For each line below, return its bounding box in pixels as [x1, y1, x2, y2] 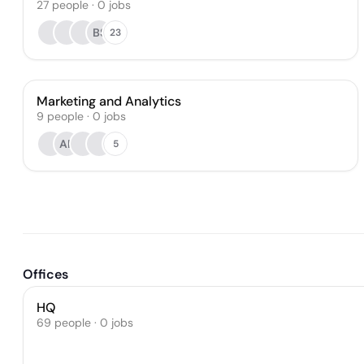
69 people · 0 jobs [37, 315, 133, 330]
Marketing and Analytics [37, 93, 181, 110]
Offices [23, 266, 68, 283]
